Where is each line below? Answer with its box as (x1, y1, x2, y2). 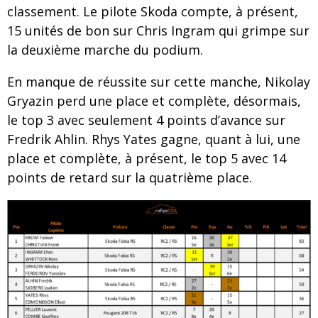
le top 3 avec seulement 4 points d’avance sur (7, 111, 285, 129)
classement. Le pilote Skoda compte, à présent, (7, 3, 298, 21)
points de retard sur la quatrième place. (7, 169, 252, 187)
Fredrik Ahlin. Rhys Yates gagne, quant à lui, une (7, 131, 300, 148)
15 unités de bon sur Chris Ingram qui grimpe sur (7, 22, 309, 40)
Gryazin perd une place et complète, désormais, (7, 92, 301, 110)
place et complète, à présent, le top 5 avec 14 (7, 150, 286, 168)
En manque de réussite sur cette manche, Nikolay (7, 73, 310, 91)
